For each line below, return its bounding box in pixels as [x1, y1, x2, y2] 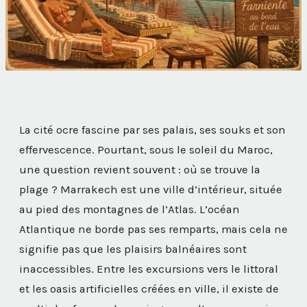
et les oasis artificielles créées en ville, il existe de [19, 282, 279, 296]
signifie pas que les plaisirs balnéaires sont [19, 243, 247, 256]
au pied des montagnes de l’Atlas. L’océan [19, 203, 240, 217]
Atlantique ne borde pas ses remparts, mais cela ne [19, 223, 288, 236]
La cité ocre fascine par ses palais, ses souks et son [19, 123, 286, 137]
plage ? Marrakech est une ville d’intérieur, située [19, 183, 282, 197]
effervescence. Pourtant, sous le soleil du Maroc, [19, 143, 273, 157]
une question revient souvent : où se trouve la [19, 163, 260, 177]
